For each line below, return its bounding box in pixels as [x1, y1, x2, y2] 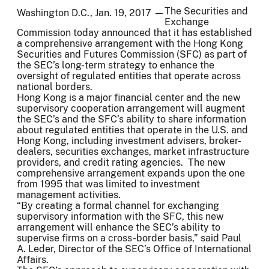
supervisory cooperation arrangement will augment [17, 102, 245, 114]
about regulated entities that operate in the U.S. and [17, 124, 248, 136]
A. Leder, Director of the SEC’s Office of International [17, 243, 252, 255]
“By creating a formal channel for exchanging [17, 199, 219, 211]
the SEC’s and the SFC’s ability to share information [17, 113, 246, 125]
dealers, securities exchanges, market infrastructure [17, 145, 249, 157]
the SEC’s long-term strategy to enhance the [17, 59, 214, 71]
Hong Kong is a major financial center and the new [17, 91, 241, 103]
